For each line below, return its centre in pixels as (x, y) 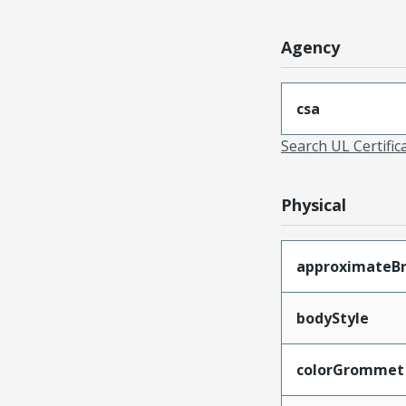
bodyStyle (332, 318)
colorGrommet (350, 369)
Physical (313, 204)
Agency (310, 47)
